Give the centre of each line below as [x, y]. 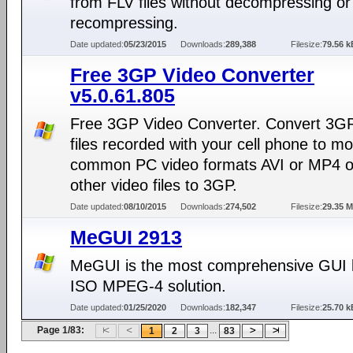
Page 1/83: [61, 330]
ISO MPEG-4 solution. [148, 286]
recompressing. [124, 23]
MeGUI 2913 [126, 237]
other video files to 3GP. [154, 185]
